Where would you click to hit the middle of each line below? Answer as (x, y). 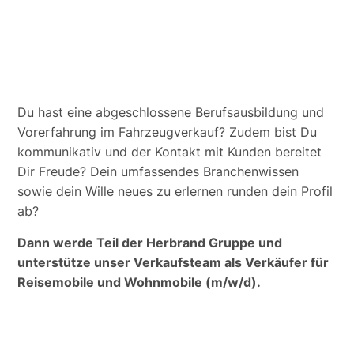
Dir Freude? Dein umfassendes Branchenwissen (158, 172)
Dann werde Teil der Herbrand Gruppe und (150, 242)
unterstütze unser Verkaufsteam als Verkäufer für (173, 262)
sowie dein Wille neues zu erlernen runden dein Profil (175, 192)
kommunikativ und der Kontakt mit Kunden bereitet (170, 152)
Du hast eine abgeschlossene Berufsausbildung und (171, 113)
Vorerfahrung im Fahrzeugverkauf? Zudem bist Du (168, 132)
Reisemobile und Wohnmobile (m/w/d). (139, 282)
